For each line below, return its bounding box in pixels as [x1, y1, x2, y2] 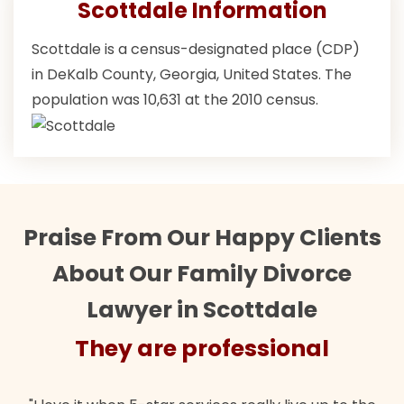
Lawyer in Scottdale [87, 293, 317, 326]
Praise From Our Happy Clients [23, 221, 381, 253]
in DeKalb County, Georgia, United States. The [32, 64, 352, 86]
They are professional [75, 332, 329, 364]
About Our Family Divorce [52, 257, 352, 289]
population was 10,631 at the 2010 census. [32, 89, 318, 111]
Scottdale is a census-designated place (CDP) [32, 39, 360, 60]
